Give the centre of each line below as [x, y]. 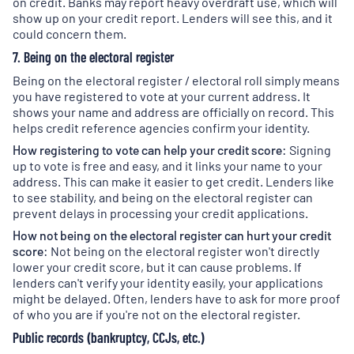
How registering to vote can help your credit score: [150, 150]
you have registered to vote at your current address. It [162, 96]
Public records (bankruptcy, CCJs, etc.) [109, 338]
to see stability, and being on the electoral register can [163, 198]
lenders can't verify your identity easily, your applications [168, 283]
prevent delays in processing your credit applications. [160, 213]
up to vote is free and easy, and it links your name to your [168, 166]
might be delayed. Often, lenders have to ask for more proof [177, 299]
